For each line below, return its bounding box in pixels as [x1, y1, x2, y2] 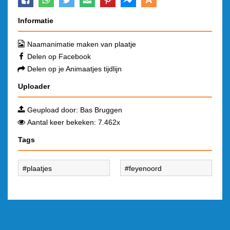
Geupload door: [27, 106, 80, 114]
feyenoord [129, 164, 162, 172]
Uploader [18, 82, 50, 90]
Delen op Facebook [27, 52, 91, 61]
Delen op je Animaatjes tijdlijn [27, 65, 122, 73]
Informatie [18, 16, 53, 25]
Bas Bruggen [80, 106, 122, 114]
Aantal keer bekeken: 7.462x [27, 118, 120, 126]
